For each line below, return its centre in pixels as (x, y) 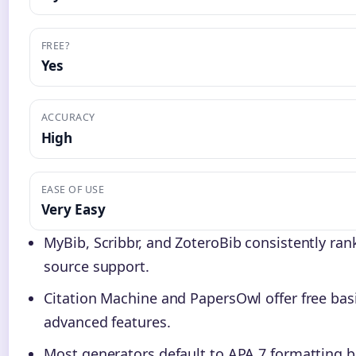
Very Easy (73, 209)
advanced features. (107, 321)
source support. (97, 266)
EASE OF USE (73, 189)
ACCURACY (68, 118)
